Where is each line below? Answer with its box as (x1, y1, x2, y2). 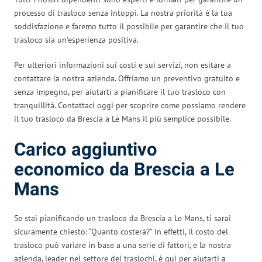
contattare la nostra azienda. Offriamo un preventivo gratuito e (14, 73, 240, 84)
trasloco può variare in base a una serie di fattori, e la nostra (14, 239, 231, 250)
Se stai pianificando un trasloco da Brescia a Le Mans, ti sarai (14, 212, 231, 223)
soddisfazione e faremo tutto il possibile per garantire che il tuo (14, 20, 244, 32)
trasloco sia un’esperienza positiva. (14, 34, 139, 45)
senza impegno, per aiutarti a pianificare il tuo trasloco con (14, 86, 226, 97)
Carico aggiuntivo (14, 136, 157, 163)
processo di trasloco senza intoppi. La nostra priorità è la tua (14, 7, 232, 18)
